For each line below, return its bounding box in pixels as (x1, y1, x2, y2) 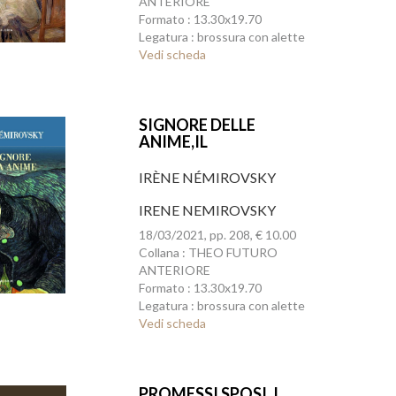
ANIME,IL (138, 132, 208, 151)
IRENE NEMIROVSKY (138, 202, 276, 218)
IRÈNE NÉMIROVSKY (138, 169, 276, 186)
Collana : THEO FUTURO (138, 245, 278, 260)
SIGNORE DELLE (138, 115, 255, 134)
